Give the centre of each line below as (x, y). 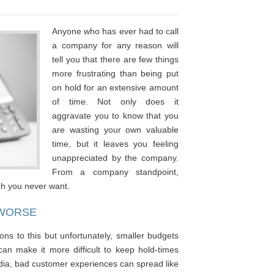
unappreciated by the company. (116, 158)
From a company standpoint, (116, 172)
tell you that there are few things (116, 59)
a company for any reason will (116, 45)
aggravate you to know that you (116, 116)
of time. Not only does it (116, 102)
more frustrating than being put (116, 73)
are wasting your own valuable (116, 130)
